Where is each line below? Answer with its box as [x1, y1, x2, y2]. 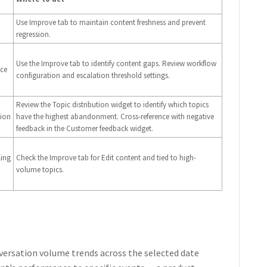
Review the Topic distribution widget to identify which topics [15, 99, 209, 110]
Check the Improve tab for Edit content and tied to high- [15, 152, 196, 163]
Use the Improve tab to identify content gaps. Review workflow [15, 58, 216, 69]
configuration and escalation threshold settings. [15, 70, 170, 80]
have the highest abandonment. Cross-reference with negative [15, 111, 214, 122]
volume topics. [15, 164, 64, 175]
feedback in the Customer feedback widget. [15, 123, 153, 133]
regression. [15, 29, 51, 39]
